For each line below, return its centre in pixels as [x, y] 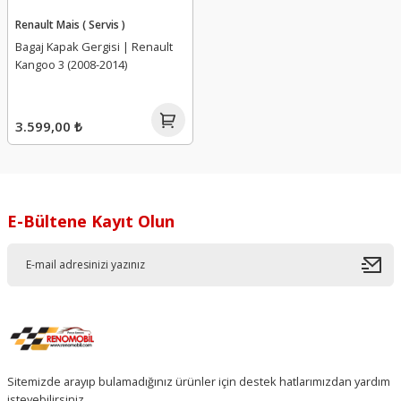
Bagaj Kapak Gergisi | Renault [94, 46]
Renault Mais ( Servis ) [70, 24]
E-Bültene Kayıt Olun [91, 221]
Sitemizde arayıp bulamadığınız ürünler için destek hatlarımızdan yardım [199, 381]
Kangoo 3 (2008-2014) [71, 64]
